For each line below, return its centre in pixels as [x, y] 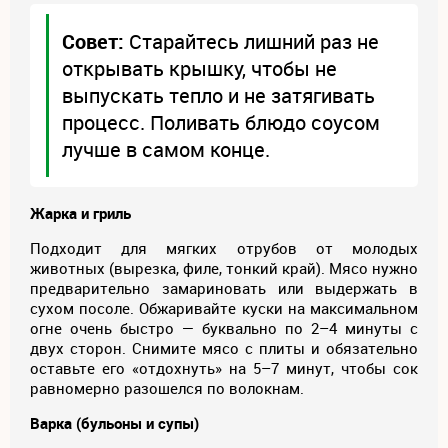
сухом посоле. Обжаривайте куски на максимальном [224, 308]
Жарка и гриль [80, 213]
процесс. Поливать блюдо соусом [221, 123]
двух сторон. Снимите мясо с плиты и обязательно [224, 348]
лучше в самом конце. [166, 150]
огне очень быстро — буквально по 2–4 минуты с [224, 328]
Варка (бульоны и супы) [114, 423]
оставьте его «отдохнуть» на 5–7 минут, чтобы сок [224, 368]
